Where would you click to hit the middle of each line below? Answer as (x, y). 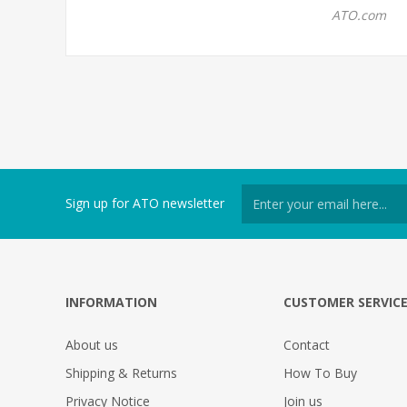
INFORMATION (111, 302)
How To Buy (320, 372)
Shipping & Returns (121, 372)
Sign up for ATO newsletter (145, 203)
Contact (307, 344)
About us (92, 344)
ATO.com (358, 15)
